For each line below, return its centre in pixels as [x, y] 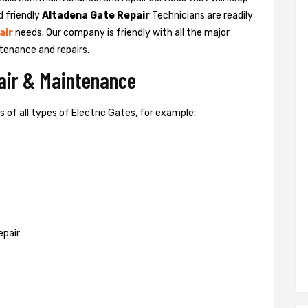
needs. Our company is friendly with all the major [121, 32]
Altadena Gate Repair [96, 15]
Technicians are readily [201, 15]
